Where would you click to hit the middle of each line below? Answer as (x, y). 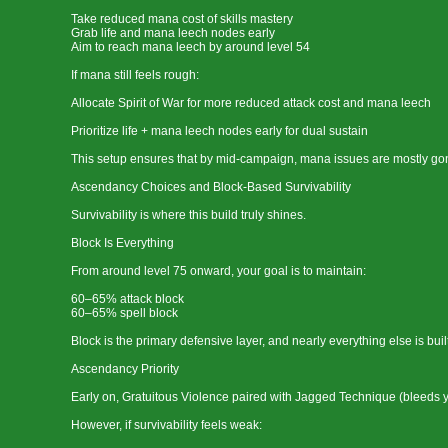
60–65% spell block (124, 313)
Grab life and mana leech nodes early (173, 33)
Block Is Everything (122, 243)
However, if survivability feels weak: (166, 425)
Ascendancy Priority (125, 369)
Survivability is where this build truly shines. (188, 215)
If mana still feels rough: (135, 75)
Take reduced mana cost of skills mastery (182, 19)
